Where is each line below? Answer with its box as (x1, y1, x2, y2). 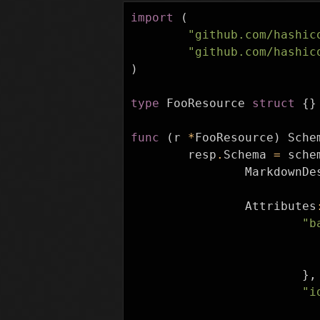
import (131, 11, 174, 24)
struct (252, 96, 295, 110)
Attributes (245, 199, 316, 213)
